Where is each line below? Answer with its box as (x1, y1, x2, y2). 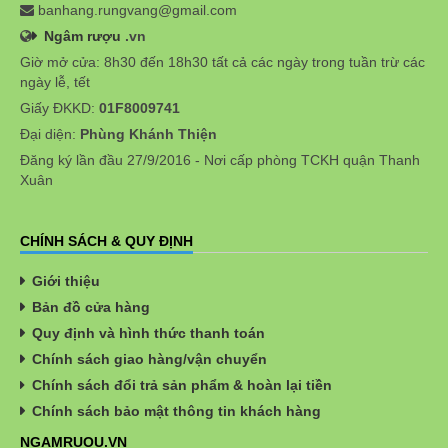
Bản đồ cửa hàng (32, 299, 150, 316)
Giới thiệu (32, 273, 100, 290)
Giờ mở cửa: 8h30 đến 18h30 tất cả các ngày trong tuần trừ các (20, 54, 425, 71)
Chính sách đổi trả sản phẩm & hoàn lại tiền (32, 377, 332, 394)
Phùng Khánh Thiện (80, 126, 217, 143)
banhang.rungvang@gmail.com (34, 2, 237, 19)
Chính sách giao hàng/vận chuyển (32, 351, 267, 368)
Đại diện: (20, 126, 80, 143)
